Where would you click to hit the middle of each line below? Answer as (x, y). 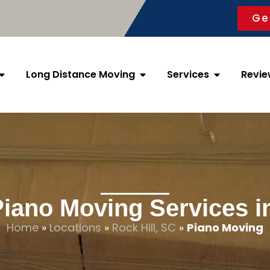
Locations (75, 228)
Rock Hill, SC (144, 228)
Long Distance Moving (80, 74)
